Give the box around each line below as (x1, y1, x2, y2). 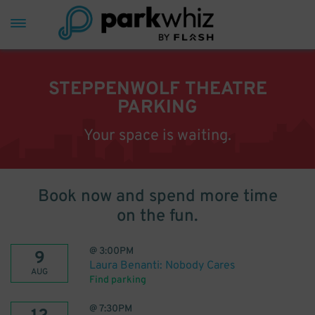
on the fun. (117, 206, 198, 227)
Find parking (89, 274, 146, 286)
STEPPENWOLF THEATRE (48, 78, 267, 101)
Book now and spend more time (37, 186, 278, 207)
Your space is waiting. (84, 127, 231, 146)
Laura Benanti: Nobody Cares (89, 259, 236, 273)
